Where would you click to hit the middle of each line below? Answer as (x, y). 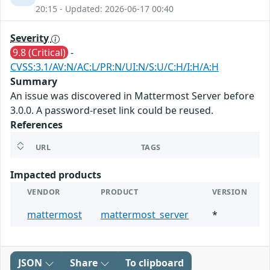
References (36, 125)
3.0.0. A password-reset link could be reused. (112, 111)
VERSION (230, 192)
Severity (31, 38)
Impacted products (56, 175)
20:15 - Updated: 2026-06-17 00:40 (105, 9)
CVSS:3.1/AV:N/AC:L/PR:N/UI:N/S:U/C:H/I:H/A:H (115, 67)
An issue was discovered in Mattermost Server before (132, 96)
